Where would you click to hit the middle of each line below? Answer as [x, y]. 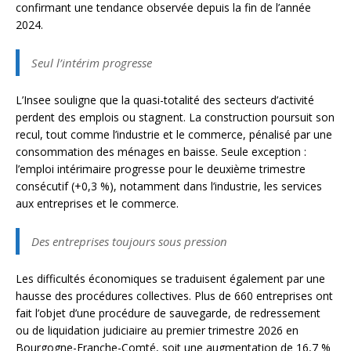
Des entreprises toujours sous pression [129, 242]
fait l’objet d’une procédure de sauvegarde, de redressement [168, 313]
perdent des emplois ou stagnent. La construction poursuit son [175, 118]
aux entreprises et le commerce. [97, 204]
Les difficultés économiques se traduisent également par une [170, 279]
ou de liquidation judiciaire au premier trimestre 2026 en [157, 331]
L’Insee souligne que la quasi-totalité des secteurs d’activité [165, 100]
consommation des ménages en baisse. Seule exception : [161, 152]
